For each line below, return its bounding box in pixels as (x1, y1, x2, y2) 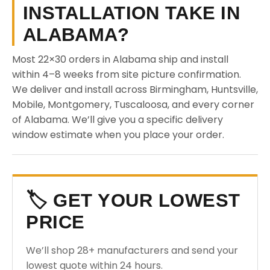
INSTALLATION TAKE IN (23, 2, 240, 24)
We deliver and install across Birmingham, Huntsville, (12, 83, 258, 96)
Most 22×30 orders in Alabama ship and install (12, 52, 228, 66)
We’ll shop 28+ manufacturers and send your (26, 243, 238, 257)
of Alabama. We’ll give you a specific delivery (12, 113, 223, 127)
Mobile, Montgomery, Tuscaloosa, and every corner (12, 98, 254, 111)
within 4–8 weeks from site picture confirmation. (12, 67, 241, 81)
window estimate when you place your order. (12, 128, 224, 142)
